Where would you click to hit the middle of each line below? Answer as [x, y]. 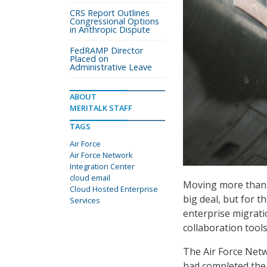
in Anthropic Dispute [110, 30]
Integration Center [102, 166]
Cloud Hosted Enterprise [114, 189]
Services [85, 200]
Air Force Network [101, 155]
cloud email [90, 178]
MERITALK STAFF [101, 108]
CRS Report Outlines [110, 13]
